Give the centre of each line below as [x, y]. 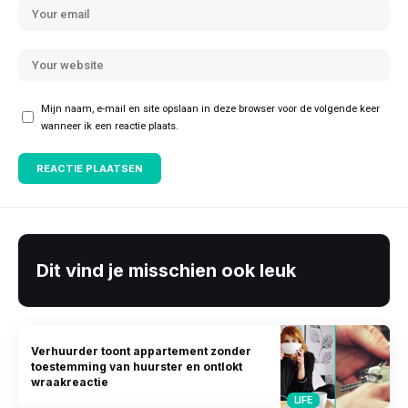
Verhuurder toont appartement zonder [142, 351]
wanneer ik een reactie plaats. [110, 126]
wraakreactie [70, 382]
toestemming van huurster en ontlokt [137, 366]
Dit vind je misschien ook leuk [166, 270]
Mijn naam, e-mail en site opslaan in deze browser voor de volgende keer [210, 108]
